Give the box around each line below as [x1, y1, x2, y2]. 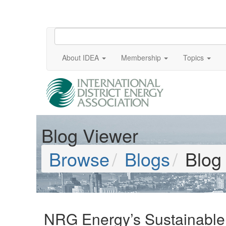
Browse [49, 146, 109, 172]
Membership [121, 52, 161, 63]
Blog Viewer [41, 122, 138, 148]
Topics [183, 52, 204, 63]
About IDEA [62, 52, 99, 63]
